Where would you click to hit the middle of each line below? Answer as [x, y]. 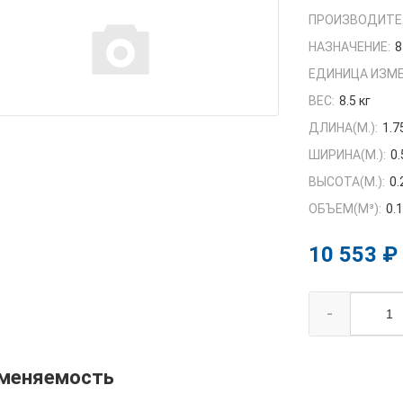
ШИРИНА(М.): [348, 155]
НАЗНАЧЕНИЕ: [350, 47]
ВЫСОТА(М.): [347, 182]
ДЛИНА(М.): [344, 128]
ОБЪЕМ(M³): [345, 209]
